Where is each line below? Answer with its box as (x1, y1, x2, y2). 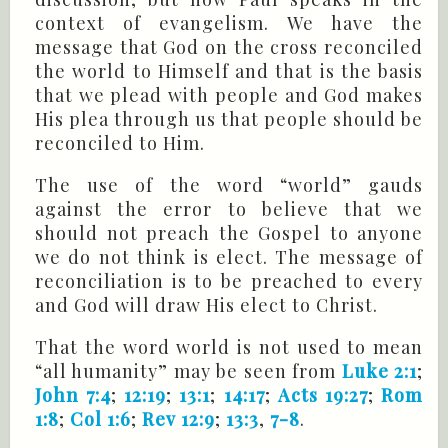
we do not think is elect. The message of (35, 245, 423, 270)
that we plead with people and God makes (35, 83, 423, 108)
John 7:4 (35, 383, 112, 408)
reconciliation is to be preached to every (35, 269, 423, 294)
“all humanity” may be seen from (35, 359, 342, 384)
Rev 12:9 (142, 407, 215, 432)
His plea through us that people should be (35, 107, 423, 132)
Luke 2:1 (341, 359, 418, 384)
